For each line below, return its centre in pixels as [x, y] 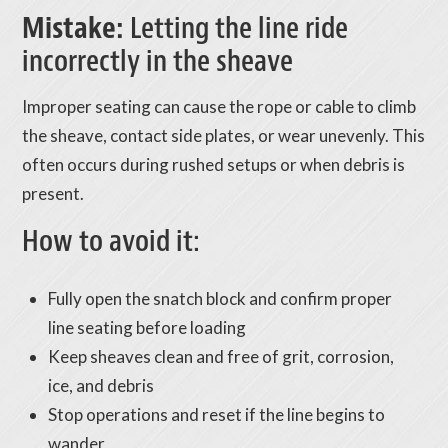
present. [53, 194]
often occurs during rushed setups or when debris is [214, 165]
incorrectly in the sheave [158, 61]
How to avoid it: [111, 241]
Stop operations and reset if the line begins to [216, 414]
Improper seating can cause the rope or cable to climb [219, 107]
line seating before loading [146, 327]
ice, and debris [100, 385]
